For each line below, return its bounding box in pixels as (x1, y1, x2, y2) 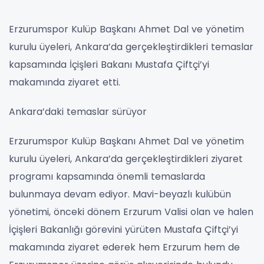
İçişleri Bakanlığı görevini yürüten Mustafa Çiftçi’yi (9, 222, 238, 236)
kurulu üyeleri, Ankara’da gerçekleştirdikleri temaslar (9, 39, 253, 54)
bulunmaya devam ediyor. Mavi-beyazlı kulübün (9, 187, 231, 201)
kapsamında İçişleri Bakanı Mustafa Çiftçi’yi (9, 57, 209, 71)
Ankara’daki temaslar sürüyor (9, 104, 147, 118)
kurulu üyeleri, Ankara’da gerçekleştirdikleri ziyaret (9, 151, 243, 166)
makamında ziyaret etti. (9, 75, 120, 89)
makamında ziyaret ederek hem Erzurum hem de (9, 240, 240, 254)
